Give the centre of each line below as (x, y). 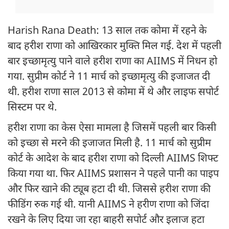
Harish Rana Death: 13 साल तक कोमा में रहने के (107, 31)
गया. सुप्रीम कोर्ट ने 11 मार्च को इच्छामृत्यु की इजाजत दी (109, 77)
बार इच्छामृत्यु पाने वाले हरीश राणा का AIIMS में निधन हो (112, 62)
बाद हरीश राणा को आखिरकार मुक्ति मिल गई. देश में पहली (114, 47)
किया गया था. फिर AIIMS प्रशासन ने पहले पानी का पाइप (113, 175)
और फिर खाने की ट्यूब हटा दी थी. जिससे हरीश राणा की (109, 190)
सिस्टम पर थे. (33, 108)
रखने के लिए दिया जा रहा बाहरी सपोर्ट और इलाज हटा (106, 221)
